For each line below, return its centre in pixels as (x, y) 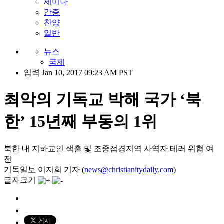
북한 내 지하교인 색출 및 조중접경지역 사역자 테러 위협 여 (109, 148)
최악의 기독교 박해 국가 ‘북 (103, 100)
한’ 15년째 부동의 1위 (81, 122)
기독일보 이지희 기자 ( (44, 169)
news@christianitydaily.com (129, 169)
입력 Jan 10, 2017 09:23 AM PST (78, 73)
